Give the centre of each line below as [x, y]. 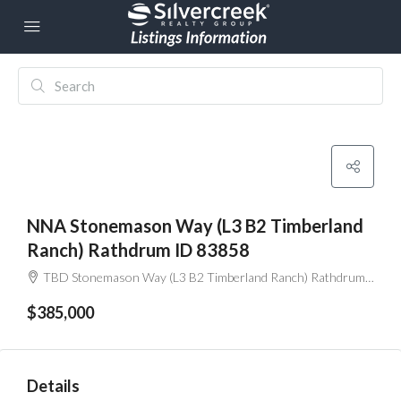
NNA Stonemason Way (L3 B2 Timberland [195, 226]
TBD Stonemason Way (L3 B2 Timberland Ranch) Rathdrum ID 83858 [204, 277]
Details [53, 386]
